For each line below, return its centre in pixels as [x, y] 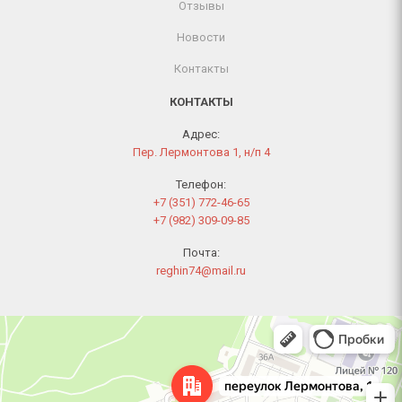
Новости [201, 38]
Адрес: [201, 135]
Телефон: [201, 185]
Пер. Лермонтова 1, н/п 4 [201, 153]
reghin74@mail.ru [201, 271]
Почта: [201, 253]
